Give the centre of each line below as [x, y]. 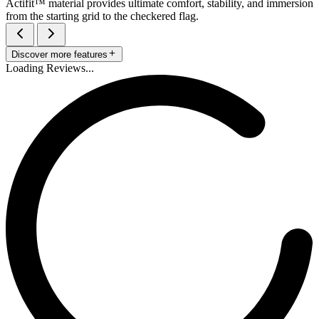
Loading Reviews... [50, 68]
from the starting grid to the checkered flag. [102, 16]
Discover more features [59, 54]
